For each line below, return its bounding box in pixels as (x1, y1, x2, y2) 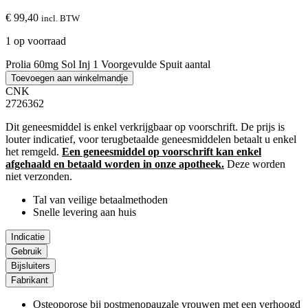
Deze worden (224, 157, 285, 170)
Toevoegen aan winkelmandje (11, 72, 128, 83)
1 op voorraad (5, 34, 66, 47)
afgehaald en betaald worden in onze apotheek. (5, 157, 224, 170)
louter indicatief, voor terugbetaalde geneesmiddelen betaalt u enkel (5, 133, 296, 145)
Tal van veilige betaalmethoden (33, 193, 168, 206)
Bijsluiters (11, 260, 50, 271)
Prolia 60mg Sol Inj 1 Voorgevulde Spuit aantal (5, 58, 210, 70)
